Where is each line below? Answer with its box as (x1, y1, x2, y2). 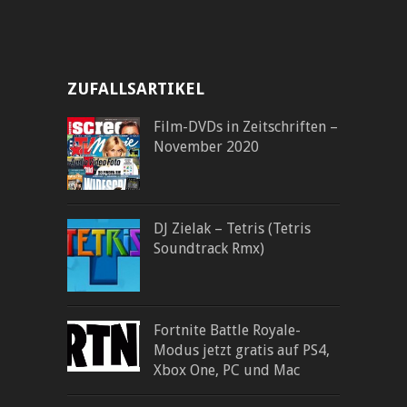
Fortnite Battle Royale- (154, 321, 301, 339)
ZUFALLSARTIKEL (67, 78, 204, 98)
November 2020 (154, 137, 259, 155)
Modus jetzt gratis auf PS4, (154, 341, 330, 359)
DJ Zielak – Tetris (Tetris (154, 219, 311, 237)
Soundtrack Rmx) (154, 239, 264, 257)
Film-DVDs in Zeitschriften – (154, 117, 338, 135)
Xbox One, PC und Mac (154, 361, 300, 379)
